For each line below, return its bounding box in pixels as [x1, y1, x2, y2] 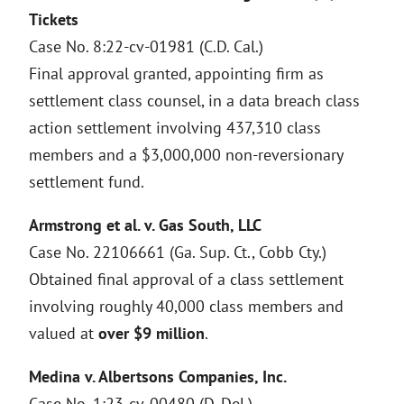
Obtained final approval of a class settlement [29, 269, 344, 289]
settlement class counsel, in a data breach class [29, 90, 360, 111]
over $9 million [98, 323, 205, 344]
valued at [29, 323, 98, 344]
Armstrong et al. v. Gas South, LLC [29, 215, 262, 235]
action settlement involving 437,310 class [29, 117, 321, 138]
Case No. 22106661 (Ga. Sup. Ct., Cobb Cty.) [29, 242, 326, 262]
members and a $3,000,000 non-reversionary [29, 144, 343, 165]
